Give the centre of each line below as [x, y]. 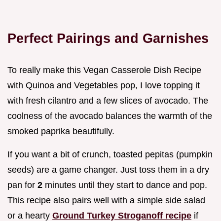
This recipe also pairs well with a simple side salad [106, 201]
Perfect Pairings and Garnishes [108, 38]
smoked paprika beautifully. [61, 131]
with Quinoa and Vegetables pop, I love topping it [104, 86]
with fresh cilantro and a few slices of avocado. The [108, 101]
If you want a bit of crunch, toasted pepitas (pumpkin [110, 155]
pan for [22, 185]
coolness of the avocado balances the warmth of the [110, 116]
